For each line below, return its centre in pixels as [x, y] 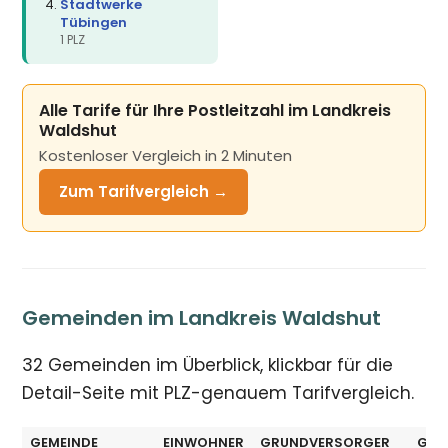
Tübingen [94, 22]
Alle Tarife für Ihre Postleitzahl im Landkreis [215, 110]
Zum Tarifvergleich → [144, 191]
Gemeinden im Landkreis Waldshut [202, 317]
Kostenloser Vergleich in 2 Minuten [166, 155]
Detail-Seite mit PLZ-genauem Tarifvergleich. [218, 392]
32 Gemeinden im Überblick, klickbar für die [208, 364]
